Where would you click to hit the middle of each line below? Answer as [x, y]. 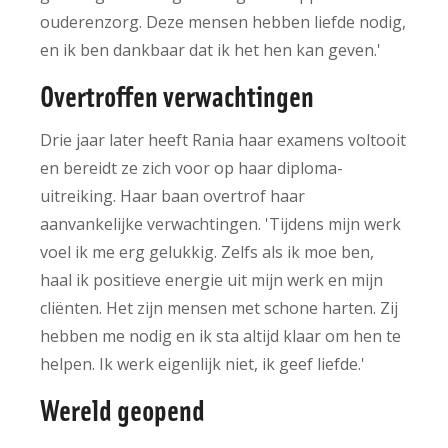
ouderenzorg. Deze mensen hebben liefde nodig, [223, 21]
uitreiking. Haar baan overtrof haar [172, 195]
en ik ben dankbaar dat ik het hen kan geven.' [210, 49]
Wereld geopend [122, 408]
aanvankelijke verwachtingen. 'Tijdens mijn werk [220, 223]
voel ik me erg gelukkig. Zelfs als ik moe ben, [207, 251]
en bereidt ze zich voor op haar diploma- [191, 167]
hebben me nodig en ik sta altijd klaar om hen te [220, 335]
